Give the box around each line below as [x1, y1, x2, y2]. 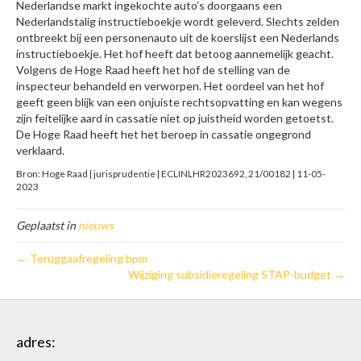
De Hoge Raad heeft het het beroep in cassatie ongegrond [16, 127, 311, 142]
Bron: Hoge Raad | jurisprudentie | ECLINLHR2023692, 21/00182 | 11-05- [16, 168, 326, 180]
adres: [16, 333, 56, 351]
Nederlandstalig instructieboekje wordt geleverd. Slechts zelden [16, 15, 339, 29]
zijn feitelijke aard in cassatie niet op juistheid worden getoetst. [16, 111, 334, 126]
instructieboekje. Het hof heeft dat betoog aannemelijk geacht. [16, 47, 334, 61]
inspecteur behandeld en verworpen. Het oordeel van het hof [16, 79, 324, 93]
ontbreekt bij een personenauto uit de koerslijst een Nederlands [16, 31, 339, 45]
